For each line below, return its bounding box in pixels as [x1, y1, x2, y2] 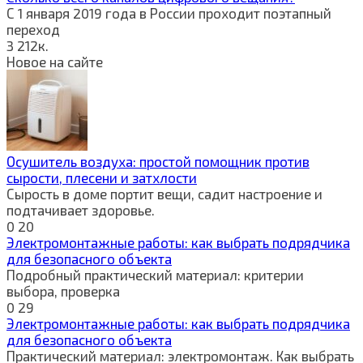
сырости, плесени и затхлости [6, 169, 197, 186]
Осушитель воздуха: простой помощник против [6, 152, 310, 169]
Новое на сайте [6, 53, 103, 70]
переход [6, 20, 60, 37]
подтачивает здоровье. [6, 201, 155, 218]
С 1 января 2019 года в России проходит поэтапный [6, 4, 331, 21]
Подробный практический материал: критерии [6, 266, 304, 283]
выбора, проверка [6, 282, 120, 299]
